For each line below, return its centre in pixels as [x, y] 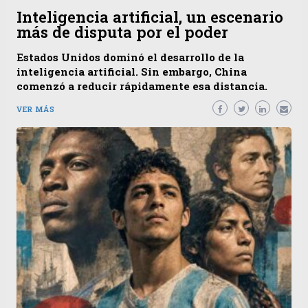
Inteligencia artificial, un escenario [150, 17]
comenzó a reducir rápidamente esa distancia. [142, 86]
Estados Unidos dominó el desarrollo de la [130, 57]
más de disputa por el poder [122, 32]
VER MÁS [36, 109]
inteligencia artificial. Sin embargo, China [132, 72]
